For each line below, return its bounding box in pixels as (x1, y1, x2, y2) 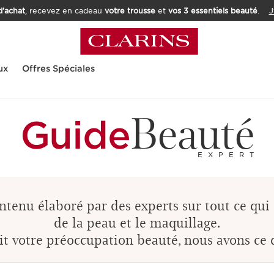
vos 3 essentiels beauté (168, 6, 257, 16)
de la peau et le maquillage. (54, 212, 220, 231)
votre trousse (104, 6, 155, 16)
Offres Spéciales (22, 64, 95, 73)
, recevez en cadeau (24, 6, 105, 16)
